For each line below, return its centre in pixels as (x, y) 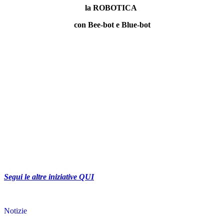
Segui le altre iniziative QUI (49, 177)
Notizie (15, 211)
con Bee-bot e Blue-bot (112, 25)
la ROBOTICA (112, 8)
